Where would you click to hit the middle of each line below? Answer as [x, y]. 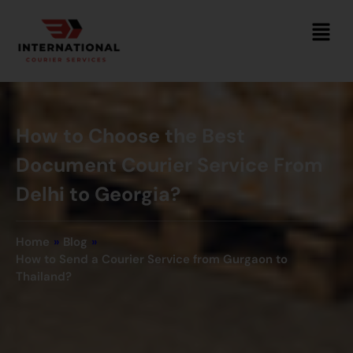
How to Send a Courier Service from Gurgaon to [152, 259]
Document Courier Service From [169, 165]
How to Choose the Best [130, 136]
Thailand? [44, 276]
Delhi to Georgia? [98, 194]
